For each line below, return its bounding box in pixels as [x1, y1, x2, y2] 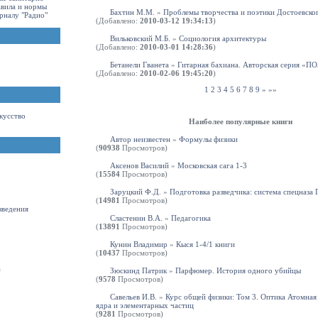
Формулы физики [179, 135, 238, 144]
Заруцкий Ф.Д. [110, 187, 161, 197]
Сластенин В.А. [110, 214, 163, 223]
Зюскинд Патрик [110, 266, 167, 275]
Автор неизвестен [110, 135, 170, 144]
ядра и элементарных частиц [96, 301, 194, 310]
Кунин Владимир [110, 240, 168, 249]
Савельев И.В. [110, 292, 157, 302]
